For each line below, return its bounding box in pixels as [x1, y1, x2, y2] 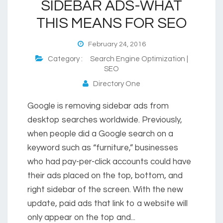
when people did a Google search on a [27, 129, 173, 138]
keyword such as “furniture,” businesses [27, 143, 178, 152]
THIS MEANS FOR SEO [36, 15, 187, 31]
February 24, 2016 [83, 40, 146, 48]
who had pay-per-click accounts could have [27, 157, 191, 166]
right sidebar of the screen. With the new [27, 185, 183, 194]
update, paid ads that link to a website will [27, 199, 188, 208]
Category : [43, 55, 90, 63]
